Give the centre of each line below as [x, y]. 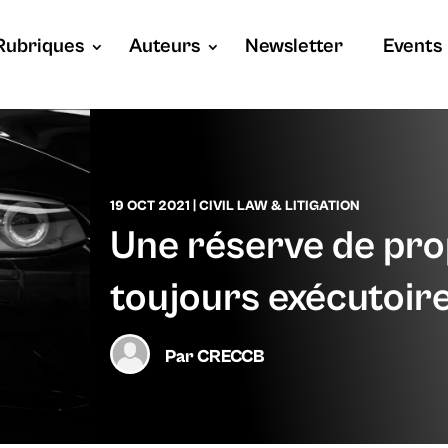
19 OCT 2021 [149, 205]
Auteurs [164, 46]
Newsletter [293, 46]
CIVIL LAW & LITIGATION [279, 205]
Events [412, 46]
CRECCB [230, 356]
